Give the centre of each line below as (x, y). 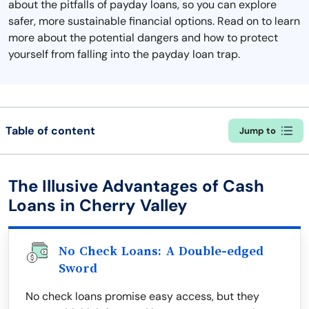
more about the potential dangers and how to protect (143, 38)
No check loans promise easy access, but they (142, 296)
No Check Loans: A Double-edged (161, 251)
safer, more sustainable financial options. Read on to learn (154, 21)
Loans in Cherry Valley (98, 205)
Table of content (50, 130)
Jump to (258, 131)
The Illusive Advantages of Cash (136, 186)
